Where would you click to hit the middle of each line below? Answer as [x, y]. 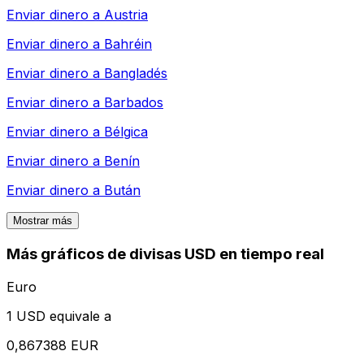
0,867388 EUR [52, 345]
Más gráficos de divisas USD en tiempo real [165, 254]
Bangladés [136, 74]
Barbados [134, 103]
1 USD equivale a [59, 316]
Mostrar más [43, 221]
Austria [126, 15]
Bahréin [128, 44]
